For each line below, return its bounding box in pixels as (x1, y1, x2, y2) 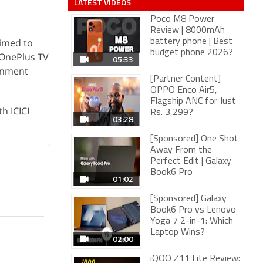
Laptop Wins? (150, 228, 205, 237)
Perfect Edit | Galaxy (150, 157, 231, 166)
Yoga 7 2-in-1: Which (150, 217, 233, 226)
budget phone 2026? (150, 48, 233, 58)
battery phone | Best (150, 37, 232, 46)
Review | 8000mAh (150, 26, 225, 35)
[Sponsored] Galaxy (150, 194, 227, 204)
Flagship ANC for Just (150, 97, 236, 106)
